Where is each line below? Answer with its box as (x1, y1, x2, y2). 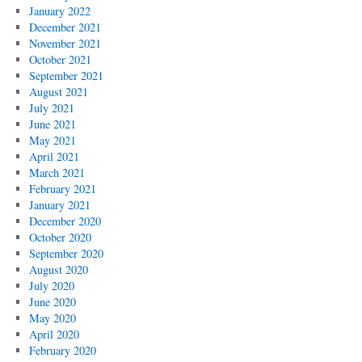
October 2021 (28, 52, 91, 67)
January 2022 (28, 3, 90, 19)
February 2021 (28, 181, 96, 196)
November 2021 (28, 36, 101, 51)
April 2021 (28, 149, 79, 164)
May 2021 (28, 133, 76, 148)
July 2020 (28, 278, 74, 293)
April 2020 (28, 326, 79, 342)
